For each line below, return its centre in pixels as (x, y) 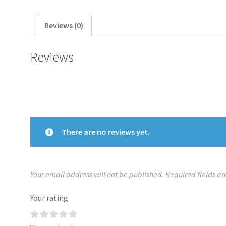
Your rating (49, 198)
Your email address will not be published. (97, 174)
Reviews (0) (64, 25)
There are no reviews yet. (106, 131)
